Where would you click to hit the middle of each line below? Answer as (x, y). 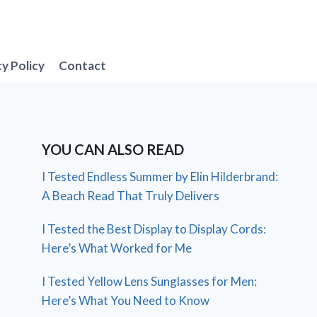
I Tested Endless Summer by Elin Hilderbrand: (160, 177)
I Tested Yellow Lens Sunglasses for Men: (150, 282)
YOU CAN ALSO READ (113, 150)
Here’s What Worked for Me (117, 248)
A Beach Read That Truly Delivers (131, 196)
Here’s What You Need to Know (126, 301)
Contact (83, 65)
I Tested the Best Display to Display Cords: (154, 229)
